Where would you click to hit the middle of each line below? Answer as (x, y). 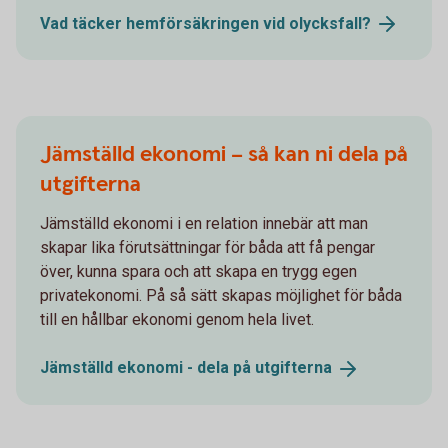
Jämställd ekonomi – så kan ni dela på (224, 155)
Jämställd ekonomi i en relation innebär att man (204, 224)
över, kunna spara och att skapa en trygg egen (198, 272)
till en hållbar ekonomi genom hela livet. (177, 320)
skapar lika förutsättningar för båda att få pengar (207, 248)
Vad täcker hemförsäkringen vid (164, 23)
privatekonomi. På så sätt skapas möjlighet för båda (221, 296)
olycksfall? (330, 23)
